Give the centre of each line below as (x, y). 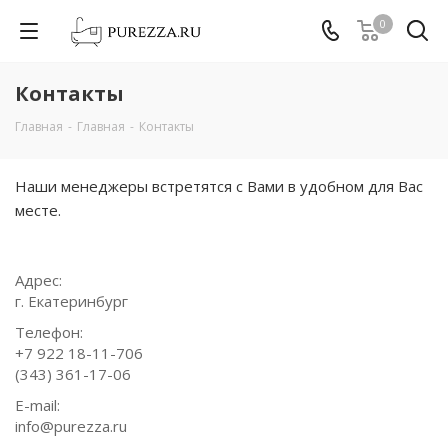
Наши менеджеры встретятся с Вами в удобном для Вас (219, 186)
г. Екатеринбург (71, 301)
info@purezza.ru (71, 426)
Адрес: (38, 280)
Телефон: (49, 332)
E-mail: (37, 405)
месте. (38, 210)
